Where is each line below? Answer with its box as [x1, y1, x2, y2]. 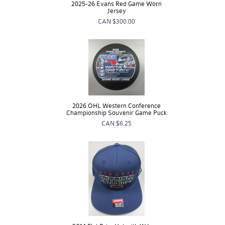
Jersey [107, 7, 126, 15]
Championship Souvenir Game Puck [66, 109, 167, 117]
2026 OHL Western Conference [72, 102, 161, 110]
